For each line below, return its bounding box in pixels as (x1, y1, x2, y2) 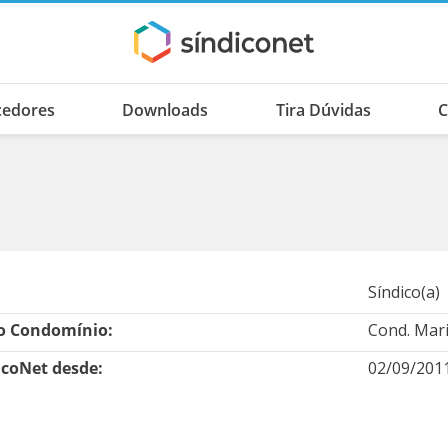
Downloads (122, 99, 209, 121)
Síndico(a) (367, 281, 440, 303)
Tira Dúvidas (275, 99, 371, 121)
